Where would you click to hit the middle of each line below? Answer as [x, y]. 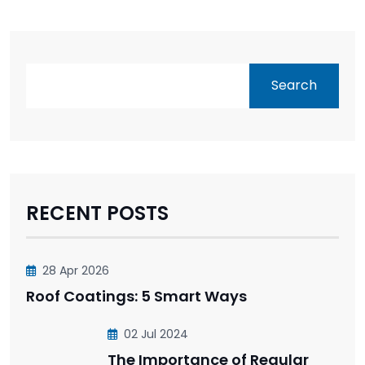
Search [294, 86]
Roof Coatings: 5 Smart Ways [136, 297]
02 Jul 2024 [156, 334]
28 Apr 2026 [76, 271]
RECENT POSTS [97, 213]
